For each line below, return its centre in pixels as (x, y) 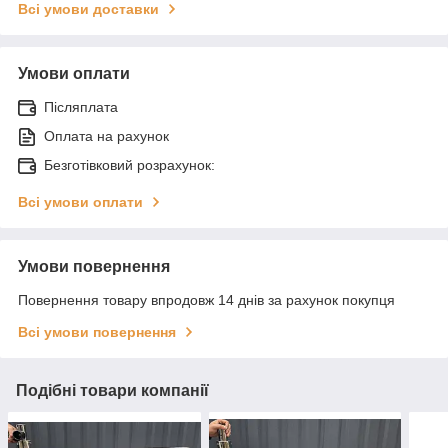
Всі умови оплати (80, 201)
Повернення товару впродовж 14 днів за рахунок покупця (206, 299)
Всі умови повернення (97, 331)
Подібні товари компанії (112, 390)
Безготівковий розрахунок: (129, 164)
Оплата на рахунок (106, 135)
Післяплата (81, 106)
